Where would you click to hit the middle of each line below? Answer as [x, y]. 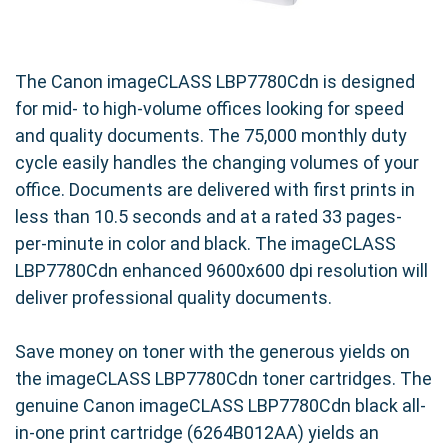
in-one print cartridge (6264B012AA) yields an [197, 433]
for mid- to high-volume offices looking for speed [209, 109]
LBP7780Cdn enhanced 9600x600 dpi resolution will [221, 271]
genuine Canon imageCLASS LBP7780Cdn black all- [220, 406]
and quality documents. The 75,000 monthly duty [211, 136]
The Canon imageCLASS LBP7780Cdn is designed [215, 82]
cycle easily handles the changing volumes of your [217, 163]
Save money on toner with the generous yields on [212, 352]
